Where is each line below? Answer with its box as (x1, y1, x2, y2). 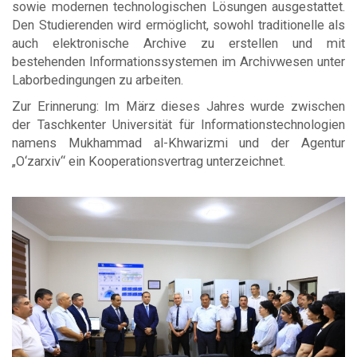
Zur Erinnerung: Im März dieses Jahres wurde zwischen (12, 98, 345, 114)
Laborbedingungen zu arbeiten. (12, 72, 183, 88)
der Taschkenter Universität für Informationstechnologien (12, 116, 345, 132)
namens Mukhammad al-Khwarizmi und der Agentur (12, 135, 345, 151)
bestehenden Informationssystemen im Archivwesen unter (12, 53, 345, 69)
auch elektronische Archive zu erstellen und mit (12, 35, 345, 51)
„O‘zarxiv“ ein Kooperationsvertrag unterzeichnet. (12, 153, 285, 169)
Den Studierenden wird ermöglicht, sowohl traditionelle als (12, 17, 345, 33)
